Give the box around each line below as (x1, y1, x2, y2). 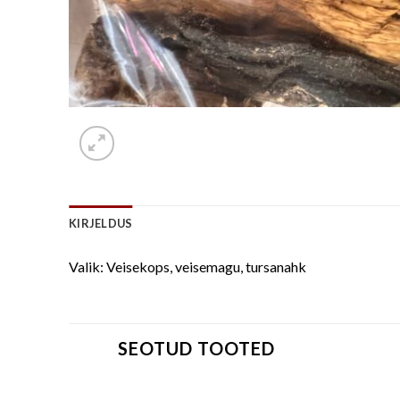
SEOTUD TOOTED (118, 337, 275, 359)
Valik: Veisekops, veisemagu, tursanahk (69, 257, 306, 275)
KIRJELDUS (69, 215, 133, 230)
